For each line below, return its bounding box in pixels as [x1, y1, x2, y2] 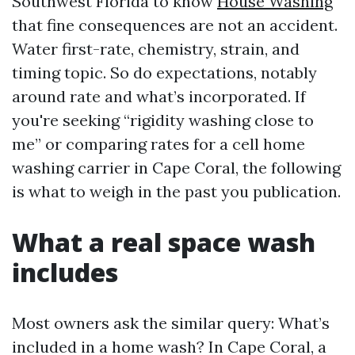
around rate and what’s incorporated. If [12, 86, 306, 106]
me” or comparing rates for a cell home [12, 134, 305, 154]
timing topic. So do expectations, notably [12, 63, 317, 82]
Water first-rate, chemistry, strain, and [12, 39, 300, 59]
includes [12, 255, 118, 289]
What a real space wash [12, 225, 315, 259]
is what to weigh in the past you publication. [12, 181, 341, 201]
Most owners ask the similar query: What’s [12, 313, 330, 333]
